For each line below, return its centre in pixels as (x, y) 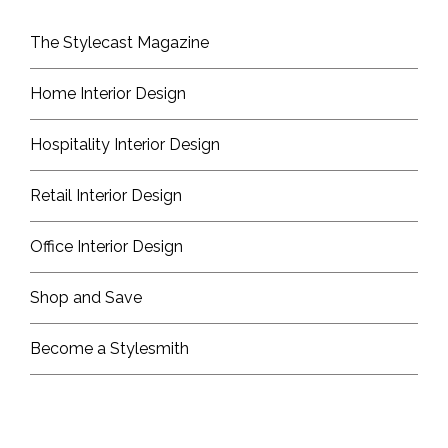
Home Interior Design (108, 93)
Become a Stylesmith (109, 348)
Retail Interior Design (106, 195)
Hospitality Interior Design (125, 144)
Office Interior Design (106, 246)
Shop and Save (86, 297)
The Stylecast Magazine (119, 42)
